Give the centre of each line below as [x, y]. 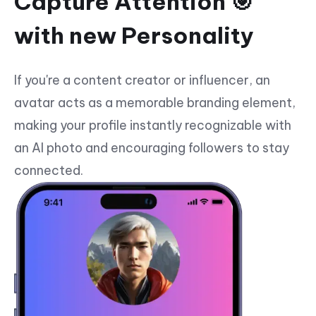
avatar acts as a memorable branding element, [155, 103]
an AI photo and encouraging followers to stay [152, 148]
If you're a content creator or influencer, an [142, 80]
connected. [49, 171]
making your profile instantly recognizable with [153, 126]
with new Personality [134, 36]
